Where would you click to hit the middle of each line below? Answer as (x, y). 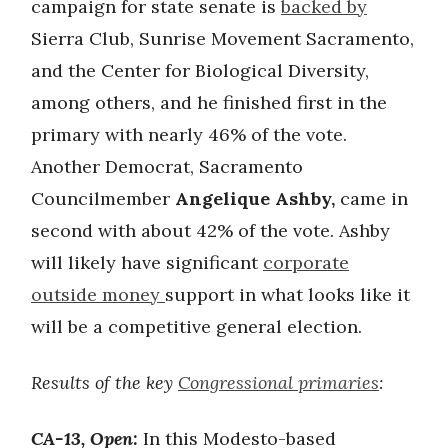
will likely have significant (147, 262)
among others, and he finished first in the (209, 102)
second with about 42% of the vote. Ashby (210, 230)
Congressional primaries (278, 382)
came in (374, 198)
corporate (306, 262)
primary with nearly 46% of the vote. (189, 134)
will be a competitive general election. (196, 326)
